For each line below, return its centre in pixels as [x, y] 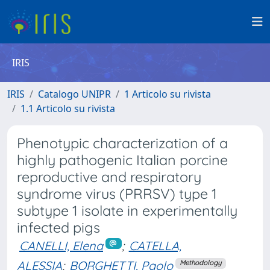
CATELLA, [155, 246]
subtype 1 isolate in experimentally [127, 211]
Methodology [201, 263]
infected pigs [58, 228]
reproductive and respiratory [109, 177]
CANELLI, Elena [61, 246]
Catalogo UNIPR [74, 94]
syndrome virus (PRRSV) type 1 [117, 194]
